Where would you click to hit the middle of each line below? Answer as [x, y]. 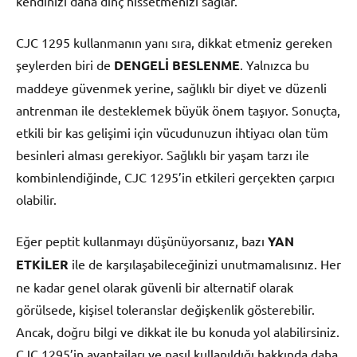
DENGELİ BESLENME [177, 65]
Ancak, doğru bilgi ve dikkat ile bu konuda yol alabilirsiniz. [178, 332]
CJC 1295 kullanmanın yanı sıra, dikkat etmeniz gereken [174, 43]
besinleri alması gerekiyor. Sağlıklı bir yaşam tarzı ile [163, 155]
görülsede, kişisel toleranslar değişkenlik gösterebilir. [165, 310]
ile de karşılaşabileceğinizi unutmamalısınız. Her [205, 264]
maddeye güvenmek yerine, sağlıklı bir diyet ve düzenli [171, 88]
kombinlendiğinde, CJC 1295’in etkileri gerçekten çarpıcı [175, 177]
